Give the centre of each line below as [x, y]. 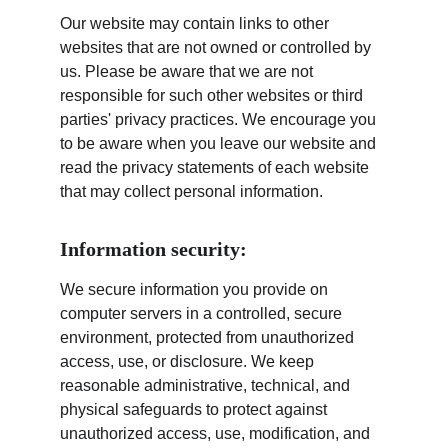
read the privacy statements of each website [216, 167]
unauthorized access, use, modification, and [217, 433]
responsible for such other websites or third [213, 95]
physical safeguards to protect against [195, 409]
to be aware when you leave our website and [220, 143]
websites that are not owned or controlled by [217, 47]
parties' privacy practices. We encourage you [220, 119]
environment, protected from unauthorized [209, 337]
